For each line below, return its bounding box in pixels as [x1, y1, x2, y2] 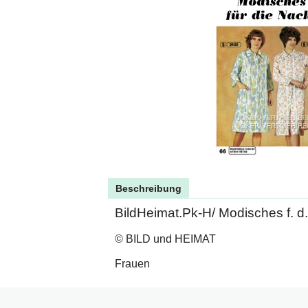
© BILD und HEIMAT [115, 232, 216, 245]
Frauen [115, 257, 150, 269]
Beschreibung [115, 182, 181, 194]
